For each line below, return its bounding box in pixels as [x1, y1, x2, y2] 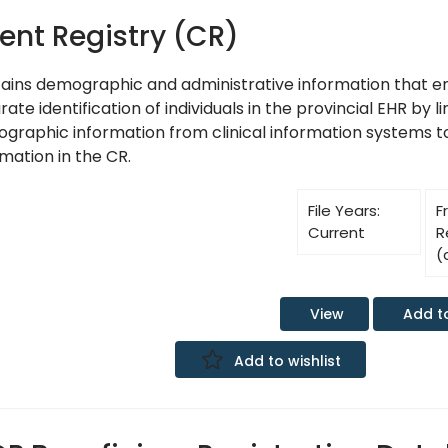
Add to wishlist [233, 351, 341, 372]
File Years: [308, 199, 381, 221]
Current [308, 221, 366, 243]
